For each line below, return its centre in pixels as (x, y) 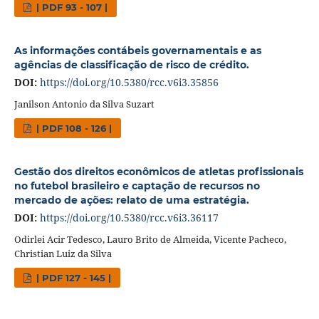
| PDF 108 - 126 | (73, 128)
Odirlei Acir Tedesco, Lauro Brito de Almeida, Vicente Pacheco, (150, 239)
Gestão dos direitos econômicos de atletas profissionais (158, 171)
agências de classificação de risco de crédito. (131, 64)
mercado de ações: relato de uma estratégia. (131, 200)
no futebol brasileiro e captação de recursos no (137, 185)
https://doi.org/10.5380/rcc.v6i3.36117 (129, 217)
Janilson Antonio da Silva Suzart (84, 104)
